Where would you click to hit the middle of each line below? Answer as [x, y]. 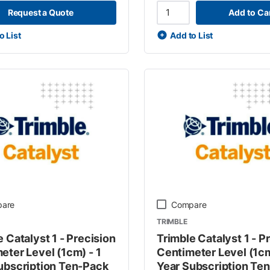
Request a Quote [40, 12]
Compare [189, 204]
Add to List [192, 35]
